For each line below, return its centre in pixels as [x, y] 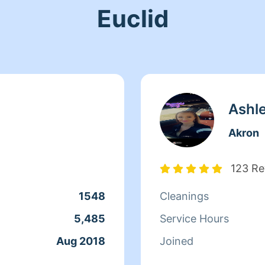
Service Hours [194, 219]
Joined [177, 241]
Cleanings [184, 196]
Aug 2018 [81, 241]
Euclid [132, 19]
